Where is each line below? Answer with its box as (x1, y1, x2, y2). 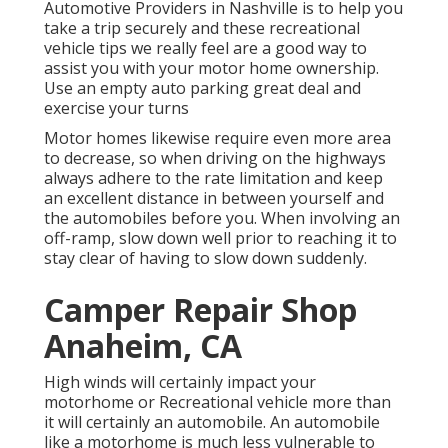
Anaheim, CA (44, 324, 242, 368)
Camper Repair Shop (44, 288, 357, 332)
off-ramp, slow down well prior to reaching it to (44, 227, 397, 250)
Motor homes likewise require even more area (44, 127, 391, 150)
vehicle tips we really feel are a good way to (44, 37, 367, 60)
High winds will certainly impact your (44, 371, 316, 394)
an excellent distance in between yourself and (44, 187, 384, 210)
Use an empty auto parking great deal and (44, 77, 361, 100)
